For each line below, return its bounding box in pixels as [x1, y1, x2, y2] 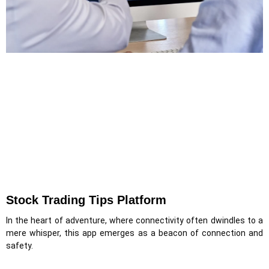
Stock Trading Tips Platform [6, 193, 166, 207]
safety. [6, 241, 33, 250]
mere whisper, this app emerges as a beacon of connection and [6, 228, 263, 238]
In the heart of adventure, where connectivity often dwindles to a [6, 216, 263, 225]
